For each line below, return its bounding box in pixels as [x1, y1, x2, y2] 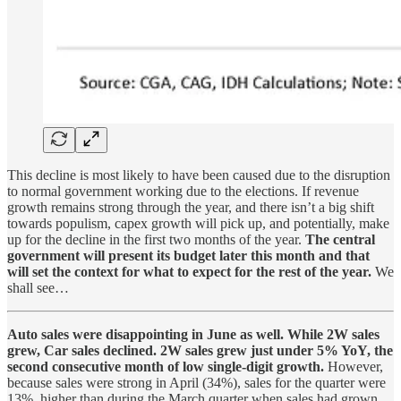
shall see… [7, 279, 69, 295]
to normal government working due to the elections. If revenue [7, 183, 359, 199]
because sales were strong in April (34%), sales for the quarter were [7, 374, 386, 390]
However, [324, 358, 383, 374]
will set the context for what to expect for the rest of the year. [7, 263, 371, 279]
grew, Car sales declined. [7, 342, 157, 358]
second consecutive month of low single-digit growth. [7, 358, 324, 374]
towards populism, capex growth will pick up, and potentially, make [7, 215, 389, 231]
